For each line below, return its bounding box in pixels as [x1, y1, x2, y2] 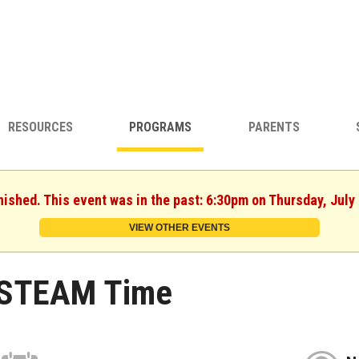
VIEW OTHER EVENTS [129, 221, 230, 233]
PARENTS [248, 119, 300, 135]
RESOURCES [7, 119, 73, 135]
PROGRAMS [129, 119, 192, 135]
